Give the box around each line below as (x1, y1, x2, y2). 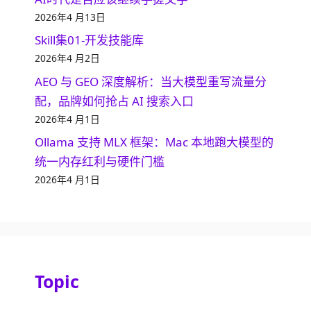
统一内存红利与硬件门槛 (35, 153, 165, 170)
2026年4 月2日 (35, 51, 100, 65)
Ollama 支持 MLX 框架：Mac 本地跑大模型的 (35, 134, 274, 151)
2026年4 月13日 (35, 10, 106, 24)
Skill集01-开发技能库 (35, 32, 144, 49)
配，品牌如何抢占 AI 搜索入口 (35, 92, 194, 109)
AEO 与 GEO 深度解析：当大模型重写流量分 (35, 73, 267, 90)
